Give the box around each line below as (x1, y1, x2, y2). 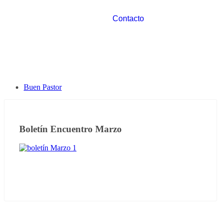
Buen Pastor (24, 82, 62, 91)
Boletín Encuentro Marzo (19, 123, 122, 134)
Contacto (112, 14, 144, 23)
